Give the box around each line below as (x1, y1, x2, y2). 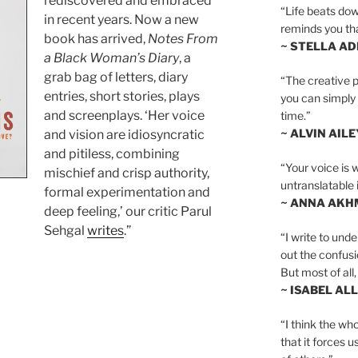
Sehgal (44, 223, 88, 239)
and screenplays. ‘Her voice (44, 108, 205, 124)
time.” (280, 108, 311, 122)
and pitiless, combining (44, 146, 181, 162)
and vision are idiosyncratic (44, 127, 205, 143)
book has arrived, (44, 31, 149, 47)
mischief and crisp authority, (44, 165, 210, 181)
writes (87, 223, 125, 239)
